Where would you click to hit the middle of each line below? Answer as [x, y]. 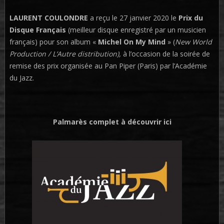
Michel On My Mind [131, 42]
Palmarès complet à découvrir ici [112, 122]
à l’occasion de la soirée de [166, 54]
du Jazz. [21, 78]
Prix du [190, 18]
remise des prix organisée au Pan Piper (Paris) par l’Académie [108, 66]
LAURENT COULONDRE [49, 18]
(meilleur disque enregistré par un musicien [136, 30]
